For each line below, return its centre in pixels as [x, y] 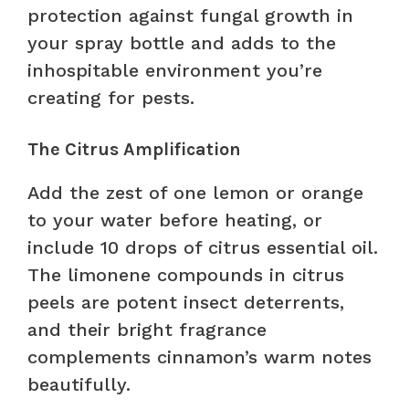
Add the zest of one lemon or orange [195, 192]
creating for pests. [111, 97]
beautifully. [79, 384]
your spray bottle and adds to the [182, 42]
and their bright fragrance [147, 329]
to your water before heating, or [175, 220]
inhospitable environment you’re [175, 70]
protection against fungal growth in [190, 15]
